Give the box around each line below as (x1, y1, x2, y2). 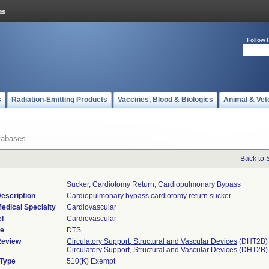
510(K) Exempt (67, 257, 115, 265)
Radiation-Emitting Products (11, 95, 107, 104)
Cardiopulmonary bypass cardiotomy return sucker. (67, 192, 232, 200)
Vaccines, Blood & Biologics (118, 95, 213, 104)
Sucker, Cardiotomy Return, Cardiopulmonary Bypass (67, 180, 241, 189)
